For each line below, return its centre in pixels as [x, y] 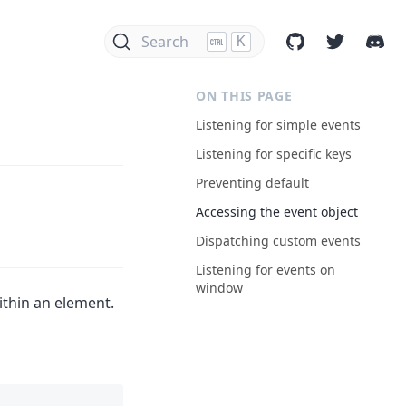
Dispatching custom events [278, 241]
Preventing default [252, 183]
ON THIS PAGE [244, 96]
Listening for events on [266, 270]
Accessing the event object [277, 212]
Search [164, 42]
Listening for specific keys [274, 154]
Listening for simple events [278, 125]
